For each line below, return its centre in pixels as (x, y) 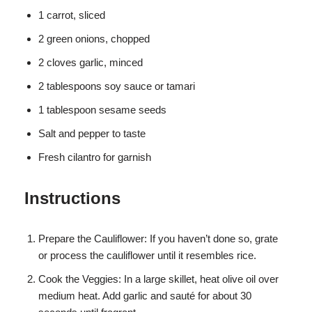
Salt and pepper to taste (92, 134)
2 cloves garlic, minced (91, 63)
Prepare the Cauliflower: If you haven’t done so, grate (158, 239)
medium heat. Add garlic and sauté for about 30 (145, 296)
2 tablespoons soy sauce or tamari (117, 86)
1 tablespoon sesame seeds (102, 110)
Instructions (72, 198)
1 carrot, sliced (72, 15)
